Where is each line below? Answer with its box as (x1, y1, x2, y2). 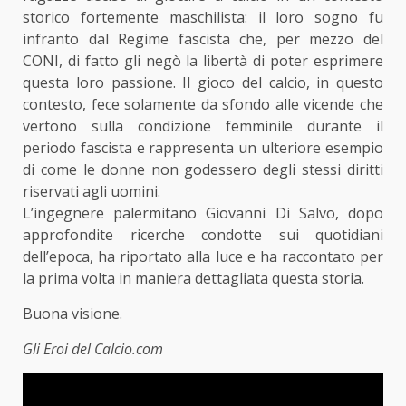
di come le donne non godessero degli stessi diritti (23, 159, 383, 179)
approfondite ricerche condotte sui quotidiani (23, 224, 383, 245)
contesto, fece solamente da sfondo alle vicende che (23, 93, 383, 114)
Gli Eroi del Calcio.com (23, 338, 163, 359)
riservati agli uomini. (23, 180, 160, 201)
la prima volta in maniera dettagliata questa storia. (23, 267, 364, 288)
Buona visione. (23, 303, 122, 324)
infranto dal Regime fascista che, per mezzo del (23, 28, 383, 49)
